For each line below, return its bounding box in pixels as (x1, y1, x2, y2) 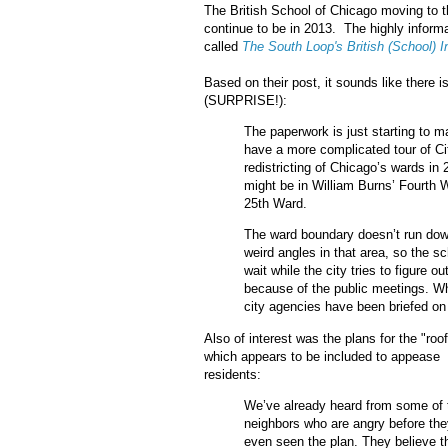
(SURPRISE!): (204, 93, 287, 109)
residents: (204, 366, 261, 382)
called (204, 39, 242, 55)
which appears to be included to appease (204, 348, 440, 364)
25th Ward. (244, 196, 307, 212)
